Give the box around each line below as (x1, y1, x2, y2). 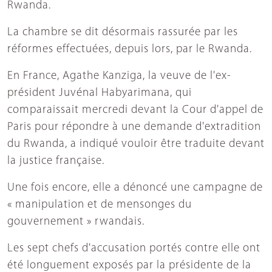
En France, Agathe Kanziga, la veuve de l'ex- (7, 70, 231, 83)
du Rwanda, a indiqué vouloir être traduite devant (7, 138, 265, 151)
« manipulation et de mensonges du (7, 199, 192, 211)
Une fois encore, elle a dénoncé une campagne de (7, 182, 263, 194)
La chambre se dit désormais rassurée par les (7, 27, 238, 39)
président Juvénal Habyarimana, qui (7, 87, 192, 100)
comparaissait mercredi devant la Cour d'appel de (7, 104, 263, 117)
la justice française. (7, 155, 104, 168)
